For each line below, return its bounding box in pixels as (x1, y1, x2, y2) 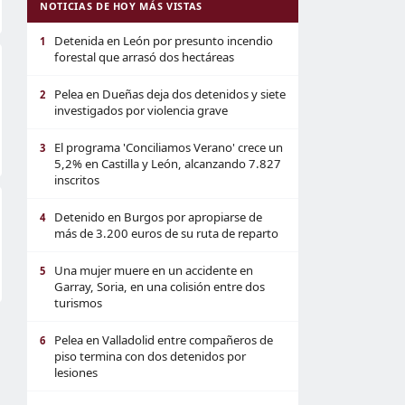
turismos (54, 295, 102, 311)
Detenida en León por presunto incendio (54, 33, 273, 49)
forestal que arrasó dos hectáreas (54, 49, 234, 65)
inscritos (54, 172, 99, 188)
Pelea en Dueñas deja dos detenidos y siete (54, 86, 286, 102)
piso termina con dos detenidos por (54, 348, 246, 364)
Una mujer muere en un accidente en (54, 262, 253, 278)
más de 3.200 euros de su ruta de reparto (54, 225, 278, 241)
